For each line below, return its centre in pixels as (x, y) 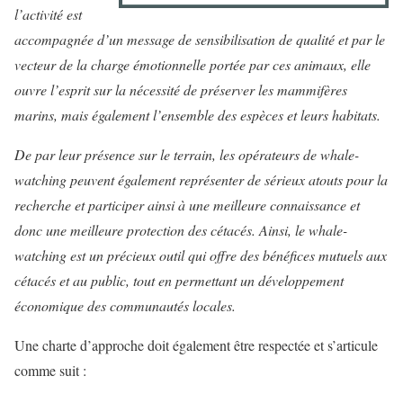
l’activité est (48, 14)
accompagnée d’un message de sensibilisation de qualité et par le (200, 40)
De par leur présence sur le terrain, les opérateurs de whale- (187, 155)
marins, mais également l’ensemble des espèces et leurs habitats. (197, 115)
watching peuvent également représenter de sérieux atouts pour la (201, 180)
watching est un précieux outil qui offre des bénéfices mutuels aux (201, 255)
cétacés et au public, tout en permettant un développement (179, 281)
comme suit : (50, 371)
